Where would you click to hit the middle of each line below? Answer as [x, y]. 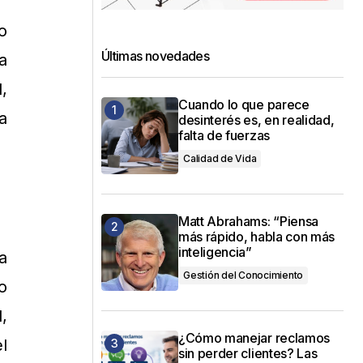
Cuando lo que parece [244, 104]
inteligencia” [215, 252]
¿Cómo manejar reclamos [254, 337]
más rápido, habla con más [256, 236]
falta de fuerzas [224, 135]
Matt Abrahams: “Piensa [248, 221]
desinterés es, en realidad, [256, 120]
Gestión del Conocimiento [243, 275]
